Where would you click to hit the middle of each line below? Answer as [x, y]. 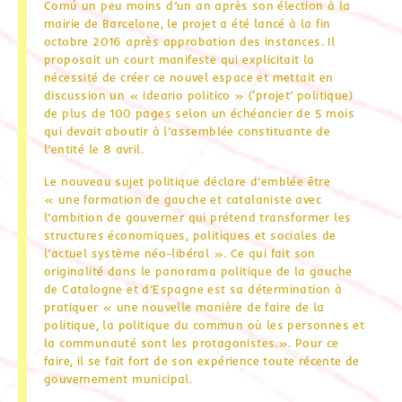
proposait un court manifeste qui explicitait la [179, 59]
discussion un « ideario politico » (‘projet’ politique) [198, 95]
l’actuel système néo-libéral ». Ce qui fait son [180, 253]
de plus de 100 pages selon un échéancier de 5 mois [199, 113]
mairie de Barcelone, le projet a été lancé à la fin [188, 23]
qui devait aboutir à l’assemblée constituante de [188, 131]
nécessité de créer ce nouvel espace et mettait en [189, 77]
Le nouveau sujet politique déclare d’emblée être [188, 181]
